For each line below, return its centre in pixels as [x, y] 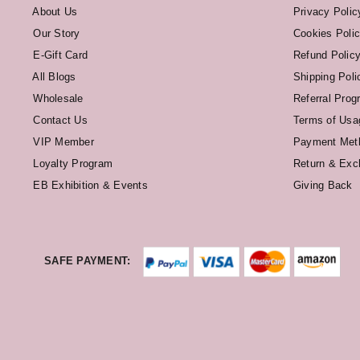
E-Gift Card [59, 55]
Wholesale [57, 99]
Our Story [55, 34]
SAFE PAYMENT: [88, 261]
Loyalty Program [72, 164]
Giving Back [321, 186]
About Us [54, 12]
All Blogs [53, 77]
